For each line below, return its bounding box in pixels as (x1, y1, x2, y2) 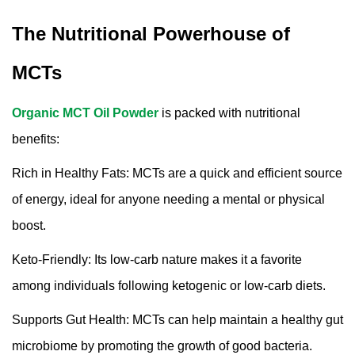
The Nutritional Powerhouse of (12, 22, 290, 44)
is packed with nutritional (158, 105, 300, 120)
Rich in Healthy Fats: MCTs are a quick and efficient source (12, 166, 342, 180)
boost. (12, 218, 46, 232)
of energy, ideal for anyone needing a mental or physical (12, 192, 325, 206)
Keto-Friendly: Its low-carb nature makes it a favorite (12, 252, 302, 266)
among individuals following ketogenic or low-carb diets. (12, 278, 326, 292)
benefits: (12, 132, 59, 146)
